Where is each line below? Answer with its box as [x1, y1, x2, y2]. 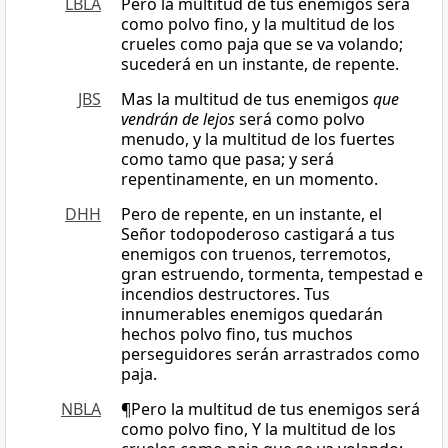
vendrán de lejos [121, 108, 235, 131]
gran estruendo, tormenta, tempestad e [121, 263, 423, 286]
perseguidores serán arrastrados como [121, 343, 420, 366]
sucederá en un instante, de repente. [121, 53, 399, 76]
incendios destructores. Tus [121, 283, 330, 306]
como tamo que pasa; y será [121, 148, 334, 171]
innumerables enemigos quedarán [121, 303, 383, 326]
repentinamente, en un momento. [121, 168, 378, 191]
